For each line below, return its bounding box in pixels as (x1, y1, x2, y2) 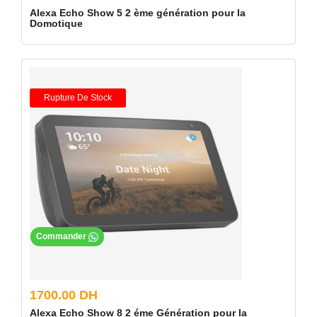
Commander (36, 231, 88, 242)
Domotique (30, 18, 83, 29)
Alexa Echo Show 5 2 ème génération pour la (30, 7, 246, 18)
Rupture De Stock (44, 93, 112, 103)
